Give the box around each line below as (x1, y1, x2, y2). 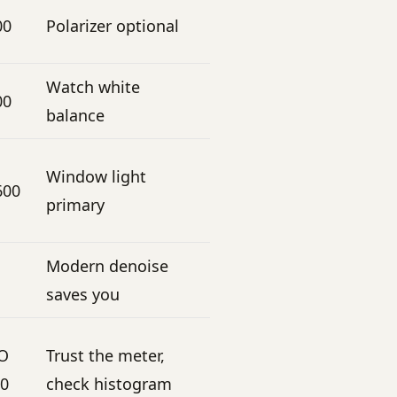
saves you (46, 283, 120, 305)
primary (46, 193, 105, 215)
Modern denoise (46, 254, 168, 276)
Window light (46, 165, 146, 187)
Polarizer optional (46, 14, 179, 36)
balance (46, 104, 105, 126)
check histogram (46, 372, 172, 394)
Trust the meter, (46, 344, 165, 366)
